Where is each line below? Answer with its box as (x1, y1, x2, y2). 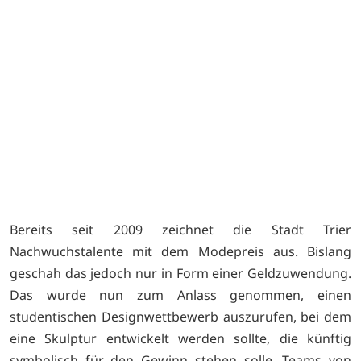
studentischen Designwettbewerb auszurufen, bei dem (10, 307, 351, 326)
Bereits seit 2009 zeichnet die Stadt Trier (10, 220, 351, 239)
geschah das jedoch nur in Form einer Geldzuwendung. (10, 263, 351, 282)
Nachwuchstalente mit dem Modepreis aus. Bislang (10, 242, 351, 260)
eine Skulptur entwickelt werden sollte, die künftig (10, 329, 351, 347)
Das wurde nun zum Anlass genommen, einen (10, 285, 351, 304)
